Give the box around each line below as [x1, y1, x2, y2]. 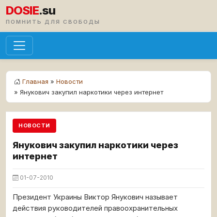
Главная [22, 77, 48, 85]
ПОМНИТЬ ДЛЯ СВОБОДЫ [6, 18, 100, 25]
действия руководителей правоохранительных [13, 204, 178, 213]
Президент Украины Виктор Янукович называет [13, 193, 178, 201]
